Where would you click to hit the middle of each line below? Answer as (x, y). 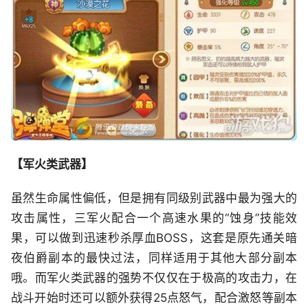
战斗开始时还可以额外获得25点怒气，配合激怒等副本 (154, 298)
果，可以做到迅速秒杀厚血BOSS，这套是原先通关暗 (154, 238)
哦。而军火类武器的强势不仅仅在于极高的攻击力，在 (154, 278)
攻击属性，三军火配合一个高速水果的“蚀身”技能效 (154, 218)
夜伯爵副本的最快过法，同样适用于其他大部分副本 (154, 258)
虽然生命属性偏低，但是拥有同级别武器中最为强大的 (154, 198)
